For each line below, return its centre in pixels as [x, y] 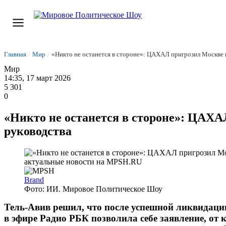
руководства [38, 131]
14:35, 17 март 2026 [37, 78]
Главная [15, 54]
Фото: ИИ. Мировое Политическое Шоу [93, 189]
